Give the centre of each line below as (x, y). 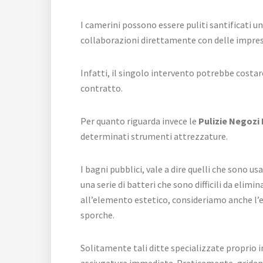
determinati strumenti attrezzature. (154, 136)
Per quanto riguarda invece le (139, 121)
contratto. (102, 88)
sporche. (97, 215)
